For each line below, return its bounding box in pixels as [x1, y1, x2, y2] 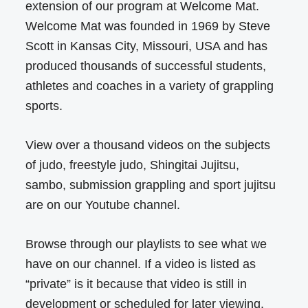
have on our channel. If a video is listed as [25, 257, 256, 272]
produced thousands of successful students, [25, 59, 267, 74]
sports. [25, 99, 63, 113]
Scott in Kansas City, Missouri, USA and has [25, 39, 268, 54]
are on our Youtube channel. [25, 198, 181, 212]
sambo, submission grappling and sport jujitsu [25, 178, 276, 192]
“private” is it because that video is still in [25, 277, 247, 291]
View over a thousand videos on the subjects [25, 138, 271, 153]
